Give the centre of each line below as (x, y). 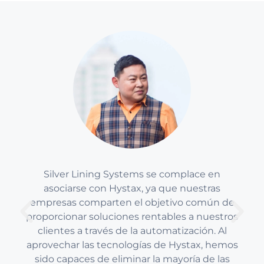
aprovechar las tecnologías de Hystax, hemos (132, 245)
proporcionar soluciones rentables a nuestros (132, 216)
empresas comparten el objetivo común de (132, 202)
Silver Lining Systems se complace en (132, 174)
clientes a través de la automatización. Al (132, 230)
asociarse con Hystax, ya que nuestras (132, 188)
